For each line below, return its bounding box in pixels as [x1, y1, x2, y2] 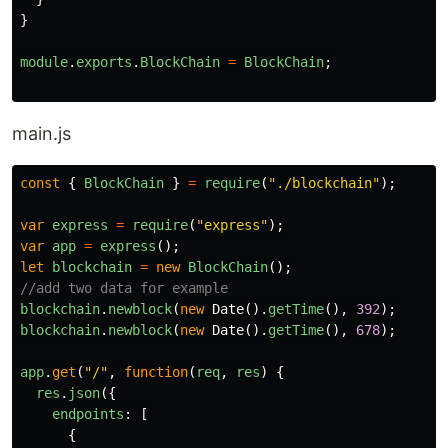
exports [76, 54, 132, 71]
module [20, 54, 68, 71]
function [124, 364, 188, 381]
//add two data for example [20, 280, 228, 297]
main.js [12, 123, 71, 145]
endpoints [52, 406, 124, 423]
